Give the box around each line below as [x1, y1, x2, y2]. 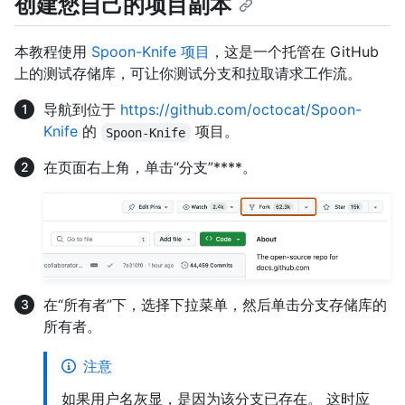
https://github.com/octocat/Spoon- [120, 100, 362, 119]
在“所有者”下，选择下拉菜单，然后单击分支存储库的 [43, 295, 387, 314]
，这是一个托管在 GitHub [210, 42, 379, 61]
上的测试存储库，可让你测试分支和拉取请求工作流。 [14, 64, 362, 83]
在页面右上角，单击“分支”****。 [43, 158, 257, 177]
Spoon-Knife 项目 [91, 42, 210, 61]
